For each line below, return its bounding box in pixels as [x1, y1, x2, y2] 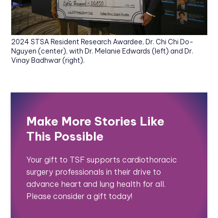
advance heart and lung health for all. [26, 179, 166, 189]
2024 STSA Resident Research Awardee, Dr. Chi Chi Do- [11, 37, 193, 47]
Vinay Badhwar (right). [11, 56, 85, 65]
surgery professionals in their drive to [26, 167, 162, 177]
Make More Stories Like [26, 114, 165, 129]
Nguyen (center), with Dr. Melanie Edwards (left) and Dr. [11, 47, 193, 56]
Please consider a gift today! [26, 191, 133, 201]
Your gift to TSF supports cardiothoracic [26, 155, 178, 165]
